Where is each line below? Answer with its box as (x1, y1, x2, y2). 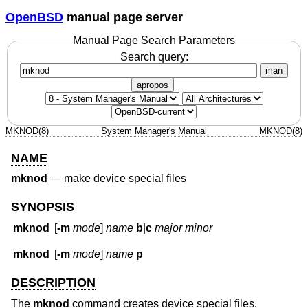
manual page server (63, 10, 183, 24)
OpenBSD (5, 10, 63, 24)
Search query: (120, 50, 188, 63)
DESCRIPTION (11, 276, 96, 290)
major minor (155, 222, 213, 234)
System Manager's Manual (101, 125, 207, 136)
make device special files (64, 173, 186, 185)
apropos (137, 79, 168, 90)
